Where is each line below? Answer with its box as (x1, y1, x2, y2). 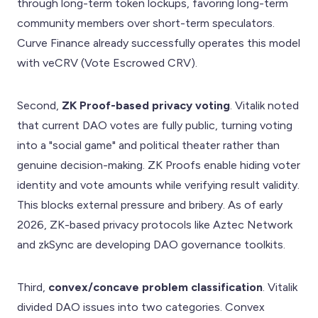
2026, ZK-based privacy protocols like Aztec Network (17, 217, 292, 231)
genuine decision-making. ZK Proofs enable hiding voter (17, 158, 300, 172)
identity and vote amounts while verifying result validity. (17, 177, 300, 192)
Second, (17, 98, 62, 112)
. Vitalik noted (230, 98, 299, 112)
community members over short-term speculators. (17, 16, 275, 30)
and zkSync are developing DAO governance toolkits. (17, 237, 285, 251)
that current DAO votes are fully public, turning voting (17, 118, 292, 132)
